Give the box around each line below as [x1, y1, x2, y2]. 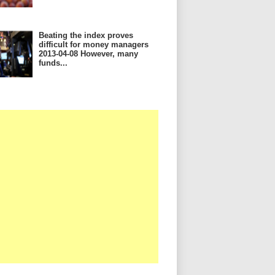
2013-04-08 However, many [39, 49, 138, 58]
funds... [39, 58, 68, 68]
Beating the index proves [39, 31, 133, 40]
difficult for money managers [39, 40, 149, 49]
